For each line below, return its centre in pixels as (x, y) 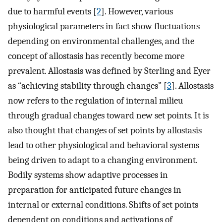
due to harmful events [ (52, 11)
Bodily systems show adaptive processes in (88, 175)
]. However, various (137, 11)
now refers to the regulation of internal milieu (95, 100)
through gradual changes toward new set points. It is (108, 115)
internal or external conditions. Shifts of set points (103, 204)
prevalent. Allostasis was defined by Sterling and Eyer (109, 71)
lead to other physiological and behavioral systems (104, 145)
